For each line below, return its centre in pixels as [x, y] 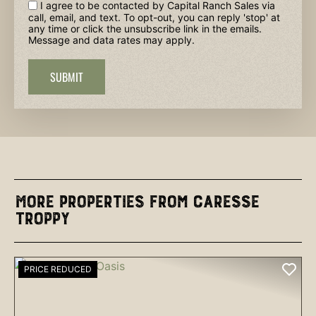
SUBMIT [67, 77]
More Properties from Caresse [136, 202]
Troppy [42, 219]
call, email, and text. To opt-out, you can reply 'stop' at [154, 17]
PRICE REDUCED [58, 269]
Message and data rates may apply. [111, 40]
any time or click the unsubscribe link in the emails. [145, 28]
